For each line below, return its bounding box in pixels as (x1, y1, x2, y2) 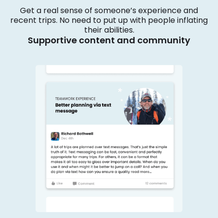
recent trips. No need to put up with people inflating (10, 15, 208, 26)
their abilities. (84, 24, 134, 36)
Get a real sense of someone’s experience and (20, 5, 198, 17)
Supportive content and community (28, 34, 190, 47)
